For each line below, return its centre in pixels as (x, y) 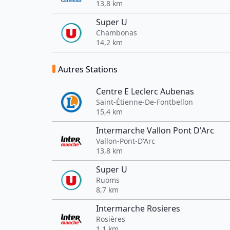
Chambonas (117, 33)
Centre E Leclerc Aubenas (145, 91)
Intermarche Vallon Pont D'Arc (155, 130)
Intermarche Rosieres (138, 208)
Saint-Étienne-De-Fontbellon (145, 102)
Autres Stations (88, 69)
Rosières (111, 219)
